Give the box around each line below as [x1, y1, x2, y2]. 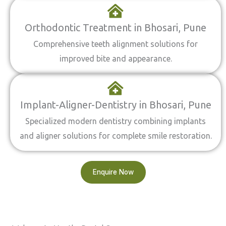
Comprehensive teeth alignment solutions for [33, 39, 198, 48]
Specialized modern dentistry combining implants [25, 117, 206, 126]
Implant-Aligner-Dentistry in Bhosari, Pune [20, 99, 211, 110]
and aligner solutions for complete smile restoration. [19, 131, 212, 140]
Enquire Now [92, 168, 134, 176]
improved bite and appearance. [59, 54, 172, 63]
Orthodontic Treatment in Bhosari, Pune [25, 22, 206, 33]
